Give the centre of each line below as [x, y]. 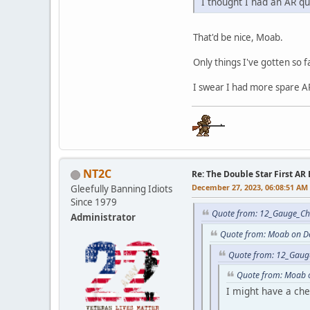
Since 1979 [94, 202]
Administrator [103, 218]
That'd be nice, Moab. [238, 38]
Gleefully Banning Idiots [121, 189]
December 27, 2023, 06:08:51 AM [250, 188]
